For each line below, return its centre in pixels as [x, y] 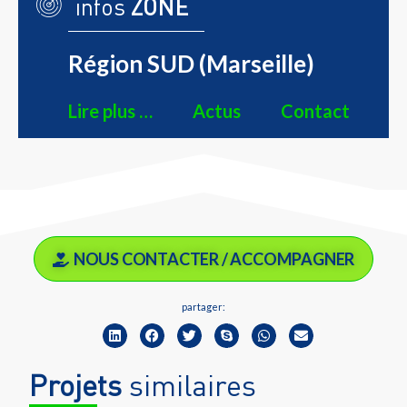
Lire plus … [110, 110]
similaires [189, 384]
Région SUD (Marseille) [191, 63]
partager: [203, 306]
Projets [76, 384]
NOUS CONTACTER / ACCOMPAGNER [214, 258]
